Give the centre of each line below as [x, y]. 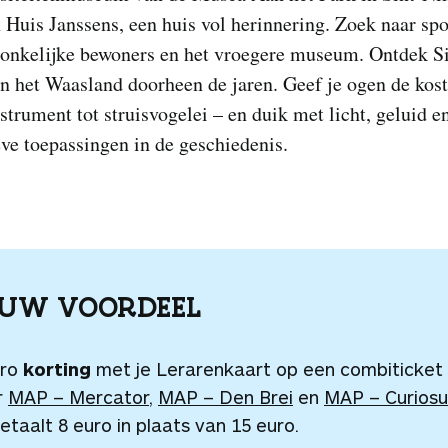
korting [57, 369]
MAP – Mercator [78, 397]
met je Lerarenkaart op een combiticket [267, 369]
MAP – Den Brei [225, 397]
